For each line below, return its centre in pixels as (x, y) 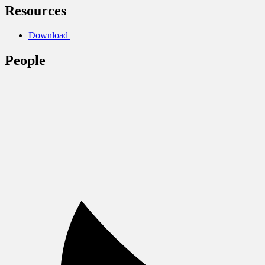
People (25, 61)
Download (48, 35)
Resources (35, 10)
